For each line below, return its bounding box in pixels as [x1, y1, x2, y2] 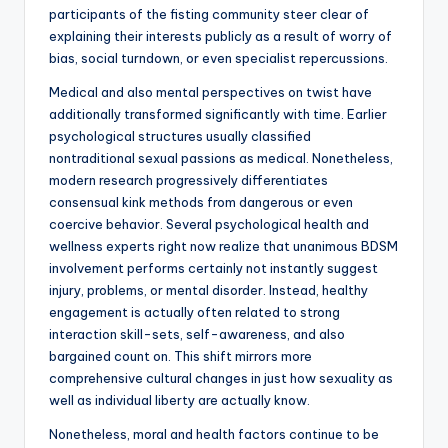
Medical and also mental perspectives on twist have [49, 84, 372, 101]
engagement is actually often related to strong [49, 304, 340, 321]
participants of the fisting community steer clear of [49, 6, 369, 23]
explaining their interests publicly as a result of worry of [49, 28, 392, 45]
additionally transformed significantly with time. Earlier [49, 106, 387, 123]
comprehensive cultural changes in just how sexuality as [49, 370, 393, 387]
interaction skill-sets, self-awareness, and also [49, 326, 345, 343]
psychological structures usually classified [49, 128, 311, 145]
